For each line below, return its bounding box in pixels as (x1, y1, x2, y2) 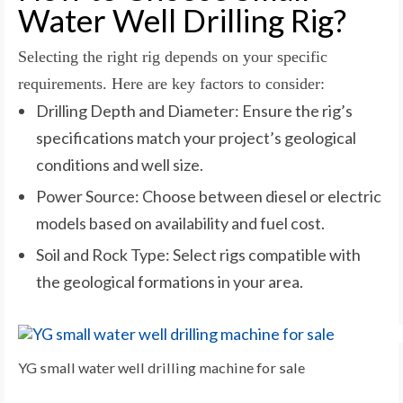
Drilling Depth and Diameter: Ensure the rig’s (36, 100, 353, 121)
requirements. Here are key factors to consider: (18, 74, 325, 93)
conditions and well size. (36, 154, 203, 175)
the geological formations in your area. (36, 271, 303, 291)
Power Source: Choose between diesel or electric (36, 185, 381, 206)
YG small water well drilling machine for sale (18, 358, 305, 376)
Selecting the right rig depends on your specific (18, 47, 327, 66)
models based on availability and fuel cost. (36, 212, 325, 233)
